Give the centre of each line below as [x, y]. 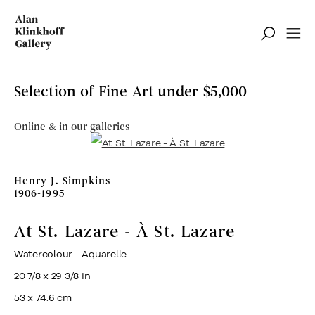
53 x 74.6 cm [43, 297]
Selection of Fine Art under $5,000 [131, 92]
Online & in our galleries [72, 127]
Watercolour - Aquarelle [70, 254]
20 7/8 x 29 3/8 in [52, 276]
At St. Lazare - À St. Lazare [125, 232]
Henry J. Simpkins [63, 181]
